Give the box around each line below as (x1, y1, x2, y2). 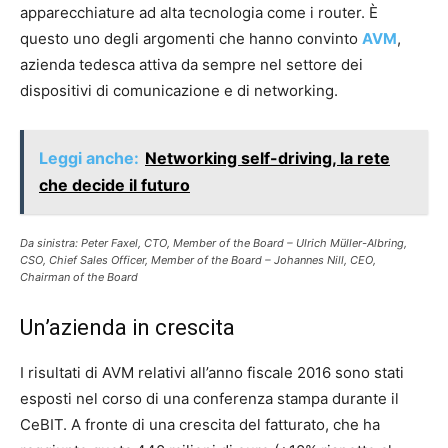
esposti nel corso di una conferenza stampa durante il (20, 389, 399, 408)
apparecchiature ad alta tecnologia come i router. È (20, 3, 378, 22)
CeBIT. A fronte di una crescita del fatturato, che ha (20, 415, 380, 434)
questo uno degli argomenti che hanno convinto (20, 29, 362, 48)
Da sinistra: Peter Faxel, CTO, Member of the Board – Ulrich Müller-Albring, (20, 236, 407, 250)
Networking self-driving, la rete (145, 148, 390, 168)
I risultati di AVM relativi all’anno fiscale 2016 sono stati (20, 363, 404, 382)
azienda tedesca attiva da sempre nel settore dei (20, 55, 363, 74)
